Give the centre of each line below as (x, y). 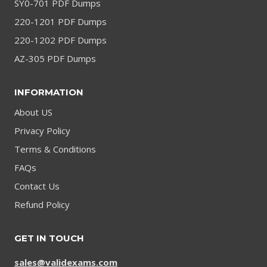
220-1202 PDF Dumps (60, 40)
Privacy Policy (42, 131)
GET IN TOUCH (49, 238)
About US (33, 112)
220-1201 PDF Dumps (60, 21)
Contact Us (37, 186)
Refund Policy (42, 205)
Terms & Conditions (55, 149)
